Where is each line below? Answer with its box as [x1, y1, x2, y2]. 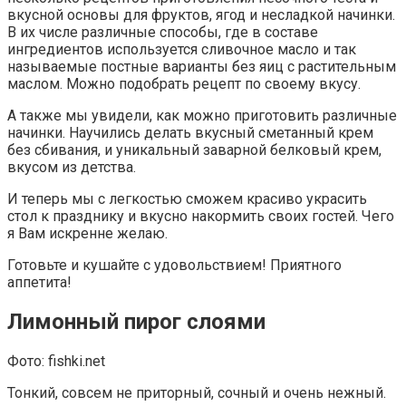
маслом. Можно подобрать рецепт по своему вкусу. [7, 74, 361, 92]
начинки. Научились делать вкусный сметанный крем [7, 123, 373, 141]
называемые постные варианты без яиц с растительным [7, 57, 396, 75]
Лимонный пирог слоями [7, 308, 266, 334]
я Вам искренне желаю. [7, 224, 168, 242]
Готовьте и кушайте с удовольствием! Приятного [7, 256, 342, 274]
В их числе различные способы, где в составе [7, 23, 318, 41]
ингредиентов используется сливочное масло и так [7, 40, 356, 58]
